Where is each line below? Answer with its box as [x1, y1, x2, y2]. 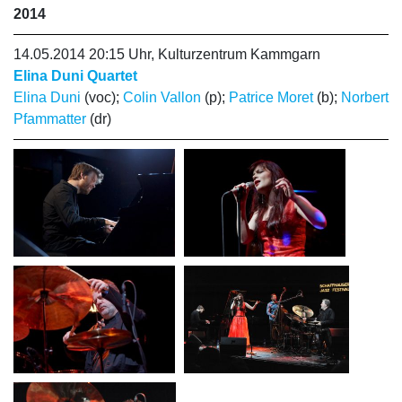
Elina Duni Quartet [13, 68, 137, 83]
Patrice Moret [229, 90, 313, 105]
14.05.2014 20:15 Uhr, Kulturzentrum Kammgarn [13, 47, 320, 62]
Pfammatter [13, 111, 86, 127]
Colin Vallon [123, 90, 201, 105]
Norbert [341, 90, 389, 105]
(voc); [81, 90, 123, 105]
